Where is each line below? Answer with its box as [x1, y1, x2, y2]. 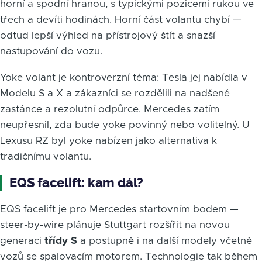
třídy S [44, 235, 77, 246]
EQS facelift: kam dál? [9, 174, 144, 190]
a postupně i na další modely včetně [77, 235, 252, 246]
